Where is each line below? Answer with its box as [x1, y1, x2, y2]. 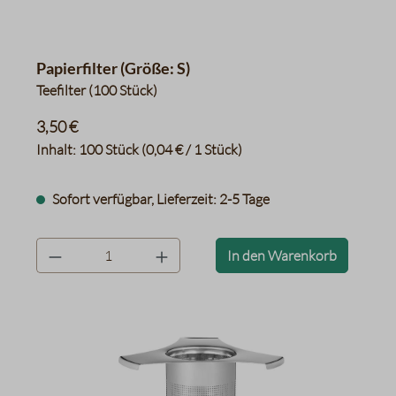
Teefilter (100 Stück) [36, 81, 157, 99]
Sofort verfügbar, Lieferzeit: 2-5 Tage [49, 190, 270, 208]
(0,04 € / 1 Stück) [141, 141, 242, 158]
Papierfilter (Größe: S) [36, 58, 190, 78]
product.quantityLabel [35, 239, 171, 256]
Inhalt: [36, 141, 79, 158]
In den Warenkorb [227, 247, 337, 264]
